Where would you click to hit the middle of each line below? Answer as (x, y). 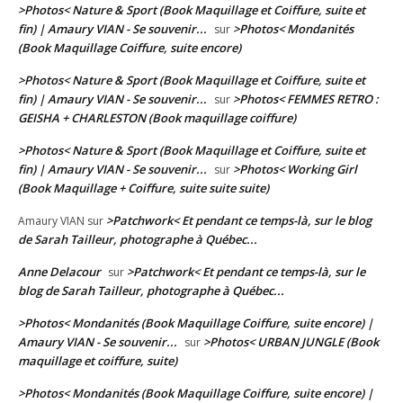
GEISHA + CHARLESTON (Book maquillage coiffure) (157, 118)
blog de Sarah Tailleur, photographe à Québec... (151, 291)
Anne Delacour (59, 272)
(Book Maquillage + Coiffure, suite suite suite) (143, 188)
